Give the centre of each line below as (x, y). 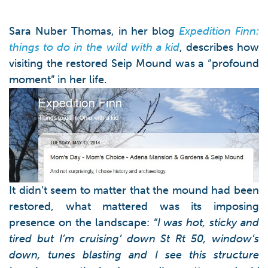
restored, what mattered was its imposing (134, 206)
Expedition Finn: (219, 31)
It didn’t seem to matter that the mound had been (134, 190)
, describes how (219, 47)
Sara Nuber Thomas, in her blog (94, 31)
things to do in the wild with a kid (94, 47)
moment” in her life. (58, 80)
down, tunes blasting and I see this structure (134, 255)
